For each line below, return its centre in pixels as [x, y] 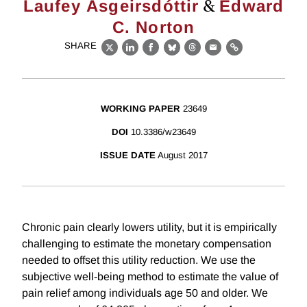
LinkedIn [152, 55]
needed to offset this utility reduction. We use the [139, 260]
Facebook [176, 55]
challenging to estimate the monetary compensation [147, 244]
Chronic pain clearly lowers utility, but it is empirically [149, 228]
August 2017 [182, 156]
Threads [214, 55]
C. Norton [153, 27]
